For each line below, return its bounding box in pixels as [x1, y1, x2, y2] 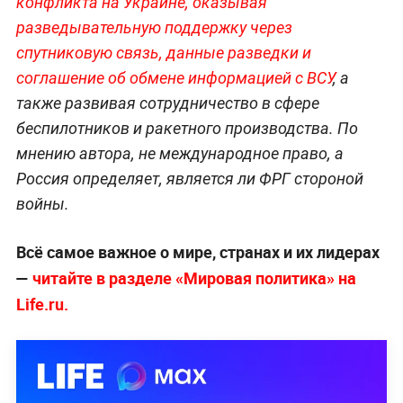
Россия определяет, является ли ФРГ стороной [15, 169, 363, 189]
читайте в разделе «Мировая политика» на [31, 267, 356, 290]
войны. [15, 194, 69, 214]
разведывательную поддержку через [15, 18, 292, 38]
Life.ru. [15, 293, 68, 316]
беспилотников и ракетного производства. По [15, 119, 358, 139]
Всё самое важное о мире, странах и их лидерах [15, 241, 380, 264]
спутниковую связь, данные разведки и [15, 43, 311, 63]
